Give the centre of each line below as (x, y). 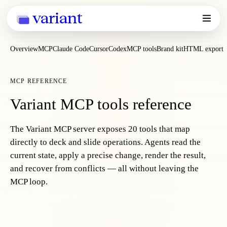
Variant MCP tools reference (101, 104)
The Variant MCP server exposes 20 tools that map (100, 129)
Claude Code (71, 49)
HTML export (203, 49)
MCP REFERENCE (39, 81)
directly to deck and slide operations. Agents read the (105, 142)
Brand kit (170, 49)
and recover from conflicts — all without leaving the (104, 168)
